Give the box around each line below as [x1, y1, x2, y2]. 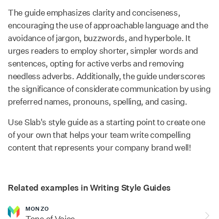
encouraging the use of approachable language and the [8, 20, 208, 30]
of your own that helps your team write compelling [8, 130, 191, 140]
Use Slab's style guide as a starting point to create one [8, 117, 205, 127]
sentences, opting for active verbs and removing [8, 58, 184, 68]
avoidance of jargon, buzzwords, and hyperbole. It [8, 33, 191, 43]
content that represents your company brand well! [8, 142, 191, 153]
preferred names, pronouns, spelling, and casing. [8, 96, 187, 107]
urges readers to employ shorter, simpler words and [8, 45, 198, 56]
